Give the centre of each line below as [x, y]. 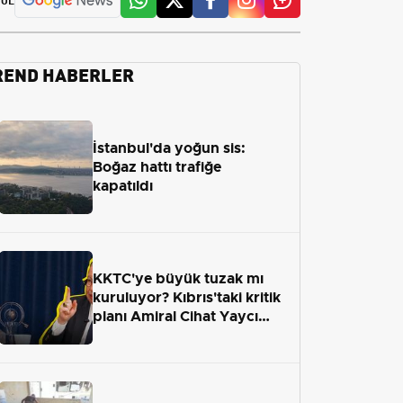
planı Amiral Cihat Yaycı [175, 317]
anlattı [114, 336]
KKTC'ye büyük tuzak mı [178, 279]
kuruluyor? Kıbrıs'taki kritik [187, 298]
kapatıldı [123, 186]
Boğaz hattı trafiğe [157, 167]
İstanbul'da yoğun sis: [169, 148]
